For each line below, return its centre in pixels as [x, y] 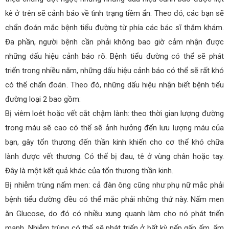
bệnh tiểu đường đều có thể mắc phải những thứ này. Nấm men [114, 199]
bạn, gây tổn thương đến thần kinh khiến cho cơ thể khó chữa [114, 142]
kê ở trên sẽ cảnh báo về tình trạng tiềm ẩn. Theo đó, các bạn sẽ [114, 13]
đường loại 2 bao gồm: [43, 99]
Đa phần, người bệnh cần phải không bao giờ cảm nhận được [114, 42]
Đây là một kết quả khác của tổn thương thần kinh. [89, 170]
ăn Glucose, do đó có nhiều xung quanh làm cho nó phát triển [114, 213]
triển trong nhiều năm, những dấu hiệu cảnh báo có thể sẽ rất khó [114, 70]
